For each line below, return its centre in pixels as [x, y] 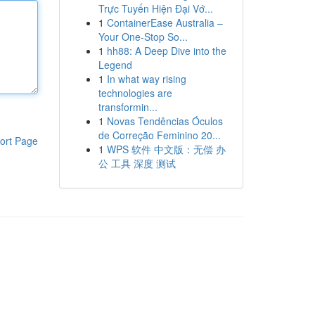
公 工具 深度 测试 [137, 163]
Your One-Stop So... [143, 37]
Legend [115, 65]
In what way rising [146, 79]
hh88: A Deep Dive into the [166, 51]
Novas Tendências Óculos [165, 121]
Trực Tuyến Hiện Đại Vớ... [155, 8]
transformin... [128, 107]
